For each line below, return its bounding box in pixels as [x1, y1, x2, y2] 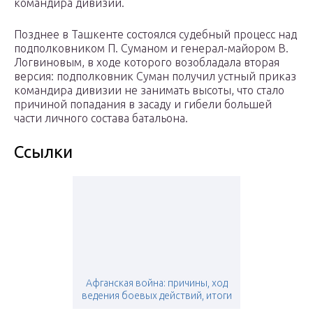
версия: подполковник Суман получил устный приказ [14, 70, 296, 83]
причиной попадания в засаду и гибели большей [14, 98, 272, 111]
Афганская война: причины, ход [85, 277, 228, 289]
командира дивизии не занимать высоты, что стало [14, 84, 284, 97]
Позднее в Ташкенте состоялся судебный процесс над [14, 28, 297, 41]
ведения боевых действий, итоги [81, 290, 232, 302]
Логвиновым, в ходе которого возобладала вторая [14, 56, 279, 69]
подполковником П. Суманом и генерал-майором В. [14, 42, 289, 55]
